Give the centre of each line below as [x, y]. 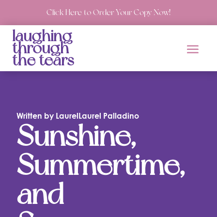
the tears [43, 60]
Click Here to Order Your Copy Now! [108, 12]
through [40, 48]
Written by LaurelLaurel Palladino [77, 116]
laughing [42, 36]
